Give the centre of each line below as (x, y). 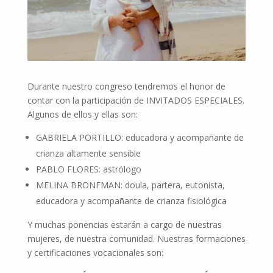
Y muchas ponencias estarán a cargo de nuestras (124, 224)
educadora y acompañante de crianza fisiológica (131, 200)
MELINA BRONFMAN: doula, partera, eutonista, (130, 185)
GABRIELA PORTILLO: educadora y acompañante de (140, 137)
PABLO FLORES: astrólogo (88, 169)
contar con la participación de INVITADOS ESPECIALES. (136, 100)
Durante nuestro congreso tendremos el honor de (126, 86)
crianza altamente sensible (88, 153)
